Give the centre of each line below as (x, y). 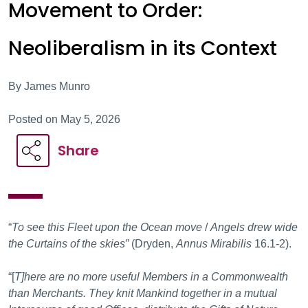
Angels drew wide (254, 227)
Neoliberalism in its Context (143, 48)
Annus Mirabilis (215, 244)
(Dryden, (152, 244)
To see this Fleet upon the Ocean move (107, 227)
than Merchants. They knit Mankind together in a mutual (143, 293)
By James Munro (49, 86)
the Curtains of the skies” (68, 244)
